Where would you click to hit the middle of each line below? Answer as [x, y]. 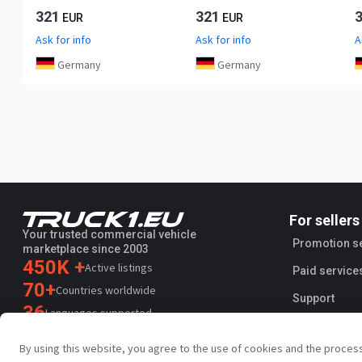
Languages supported [99, 312]
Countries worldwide [106, 290]
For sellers [324, 220]
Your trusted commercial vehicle [109, 234]
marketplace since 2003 [86, 248]
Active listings [119, 267]
